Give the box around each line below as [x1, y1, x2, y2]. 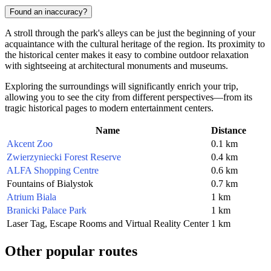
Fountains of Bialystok [7, 178, 93, 189]
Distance [211, 125, 246, 135]
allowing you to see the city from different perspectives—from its [5, 91, 252, 102]
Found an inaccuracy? [10, 7, 87, 16]
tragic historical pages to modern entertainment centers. [5, 102, 214, 113]
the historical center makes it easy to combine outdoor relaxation [5, 49, 249, 60]
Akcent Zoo [7, 138, 53, 149]
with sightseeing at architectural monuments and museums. [5, 60, 228, 71]
